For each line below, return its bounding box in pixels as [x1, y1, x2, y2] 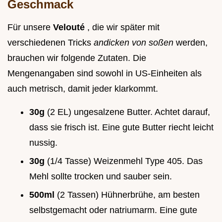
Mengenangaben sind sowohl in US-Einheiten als [7, 68, 202, 79]
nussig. [29, 138, 57, 148]
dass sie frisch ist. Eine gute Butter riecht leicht [29, 122, 214, 133]
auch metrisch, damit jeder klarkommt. [7, 84, 158, 94]
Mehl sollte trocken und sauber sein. [29, 171, 172, 181]
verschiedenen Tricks [7, 38, 94, 48]
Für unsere [7, 22, 53, 33]
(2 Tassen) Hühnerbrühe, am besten [57, 189, 200, 200]
